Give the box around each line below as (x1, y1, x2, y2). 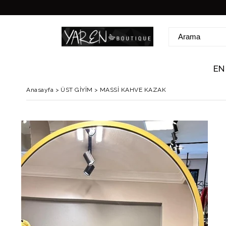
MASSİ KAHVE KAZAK (99, 86, 166, 93)
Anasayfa (26, 86, 53, 93)
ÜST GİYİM (61, 86, 93, 93)
